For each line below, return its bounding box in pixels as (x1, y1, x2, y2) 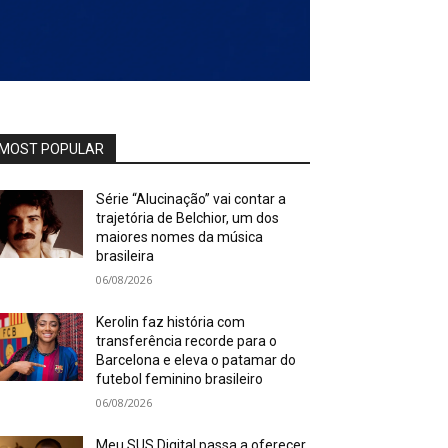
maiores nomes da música (96, 228, 264, 245)
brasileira (96, 247, 155, 264)
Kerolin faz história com (96, 313, 246, 330)
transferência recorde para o (96, 332, 278, 349)
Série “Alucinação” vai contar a (96, 190, 287, 207)
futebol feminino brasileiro (96, 370, 264, 387)
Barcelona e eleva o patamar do (96, 351, 297, 368)
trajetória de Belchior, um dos (96, 209, 280, 226)
